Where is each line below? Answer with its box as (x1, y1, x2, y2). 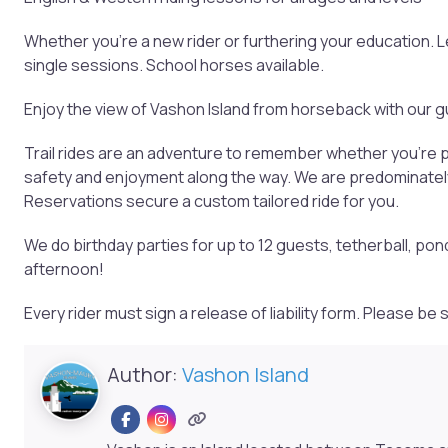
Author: (106, 361, 182, 389)
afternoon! (24, 258, 104, 281)
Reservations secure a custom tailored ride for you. (24, 190, 399, 213)
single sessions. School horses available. (24, 54, 324, 77)
